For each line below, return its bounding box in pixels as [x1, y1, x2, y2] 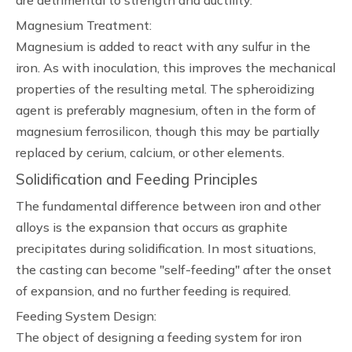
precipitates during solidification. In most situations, [16, 240, 316, 256]
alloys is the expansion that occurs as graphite [16, 219, 288, 235]
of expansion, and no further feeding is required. [16, 283, 291, 299]
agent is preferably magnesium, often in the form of [16, 102, 316, 118]
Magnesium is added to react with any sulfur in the [16, 38, 310, 54]
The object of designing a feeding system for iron [16, 329, 302, 345]
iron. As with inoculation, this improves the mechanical [16, 60, 335, 75]
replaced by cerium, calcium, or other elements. [16, 145, 284, 160]
